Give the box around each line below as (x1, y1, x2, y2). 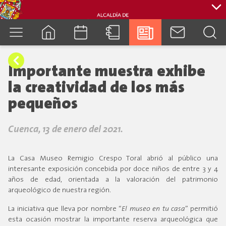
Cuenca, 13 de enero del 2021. (8, 125, 123, 135)
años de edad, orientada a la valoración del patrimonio (8, 176, 218, 184)
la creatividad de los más (8, 80, 185, 97)
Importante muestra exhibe (8, 64, 205, 81)
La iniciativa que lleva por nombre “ (8, 205, 122, 213)
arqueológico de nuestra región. (8, 187, 111, 195)
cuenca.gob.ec (91, 53, 135, 62)
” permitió (185, 205, 218, 213)
